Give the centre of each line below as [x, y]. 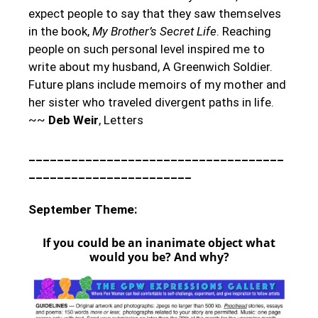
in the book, [60, 31]
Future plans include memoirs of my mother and [157, 84]
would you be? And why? [159, 257]
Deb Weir [73, 120]
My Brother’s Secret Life [154, 31]
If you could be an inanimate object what [159, 243]
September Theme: [83, 209]
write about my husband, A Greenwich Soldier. [150, 66]
